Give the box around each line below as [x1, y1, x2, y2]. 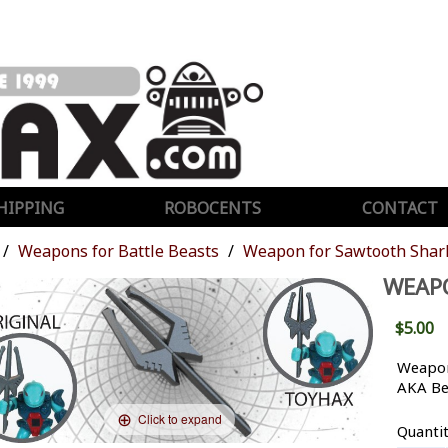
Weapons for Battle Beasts [18, 239, 219, 262]
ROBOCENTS [164, 196, 262, 219]
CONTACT [361, 196, 438, 219]
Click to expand [138, 410, 223, 428]
